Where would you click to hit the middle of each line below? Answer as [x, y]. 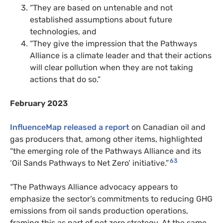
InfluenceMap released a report [70, 127]
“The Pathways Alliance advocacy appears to [94, 187]
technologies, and [63, 31]
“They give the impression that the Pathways [113, 43]
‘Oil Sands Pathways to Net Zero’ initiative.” [89, 163]
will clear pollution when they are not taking [111, 67]
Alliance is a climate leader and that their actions [121, 55]
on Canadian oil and [167, 127]
